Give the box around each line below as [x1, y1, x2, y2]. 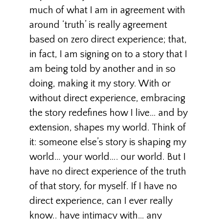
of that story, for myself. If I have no [29, 181, 177, 192]
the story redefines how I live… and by [29, 108, 188, 118]
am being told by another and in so [29, 64, 175, 74]
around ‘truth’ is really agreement [29, 20, 167, 30]
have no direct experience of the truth [29, 166, 186, 177]
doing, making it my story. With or [29, 78, 171, 89]
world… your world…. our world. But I [29, 152, 186, 162]
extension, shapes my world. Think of [29, 122, 186, 133]
